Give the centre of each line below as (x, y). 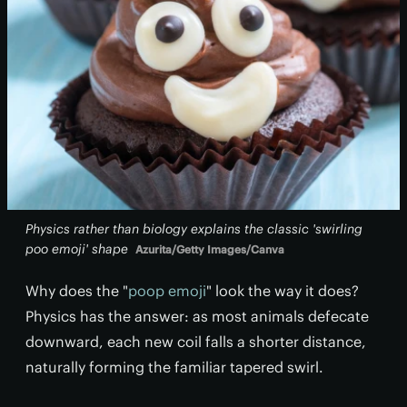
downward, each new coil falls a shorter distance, (196, 342)
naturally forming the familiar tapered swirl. (174, 367)
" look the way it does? (283, 291)
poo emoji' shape (77, 249)
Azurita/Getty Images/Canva (210, 249)
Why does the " (77, 291)
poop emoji (167, 291)
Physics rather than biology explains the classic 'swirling (194, 229)
